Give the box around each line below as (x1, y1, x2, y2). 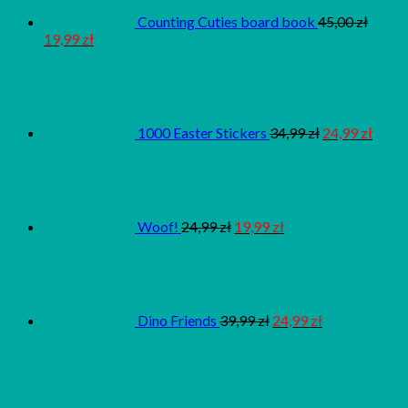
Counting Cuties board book (138, 13, 315, 31)
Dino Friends (138, 311, 217, 330)
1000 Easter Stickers (138, 124, 267, 142)
